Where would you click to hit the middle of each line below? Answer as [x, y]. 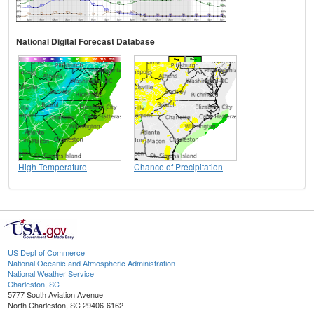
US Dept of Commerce [46, 253]
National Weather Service [51, 274]
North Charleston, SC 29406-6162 [66, 305]
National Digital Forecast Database [86, 42]
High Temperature [53, 167]
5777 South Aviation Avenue [55, 295]
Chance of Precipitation [178, 167]
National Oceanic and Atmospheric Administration [91, 263]
